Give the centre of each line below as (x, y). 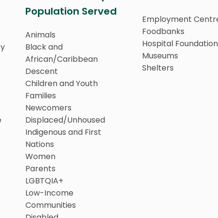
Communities (51, 205)
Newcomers (48, 108)
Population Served (71, 11)
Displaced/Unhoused (65, 120)
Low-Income (49, 193)
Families (41, 95)
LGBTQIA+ (44, 181)
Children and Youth (62, 83)
